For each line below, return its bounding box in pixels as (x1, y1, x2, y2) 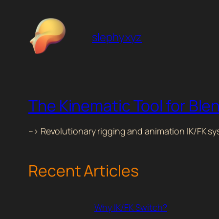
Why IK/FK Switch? (94, 201, 167, 213)
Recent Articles (28, 160, 139, 181)
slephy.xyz (92, 30, 142, 44)
